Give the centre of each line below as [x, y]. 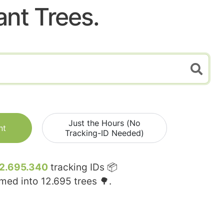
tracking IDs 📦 [83, 167]
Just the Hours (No [104, 123]
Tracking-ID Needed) [104, 133]
